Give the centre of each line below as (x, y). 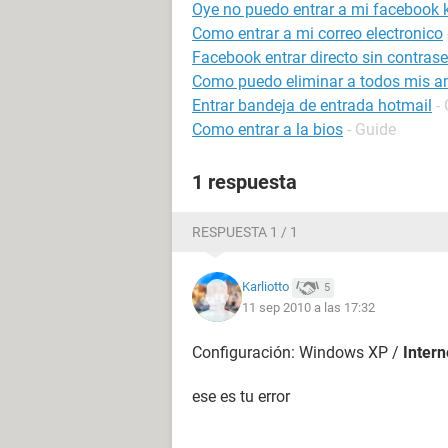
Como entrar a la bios (267, 129)
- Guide (371, 129)
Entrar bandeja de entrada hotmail (312, 105)
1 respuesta (244, 182)
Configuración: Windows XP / (297, 352)
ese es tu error (241, 396)
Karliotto (265, 287)
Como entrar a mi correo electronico (317, 33)
